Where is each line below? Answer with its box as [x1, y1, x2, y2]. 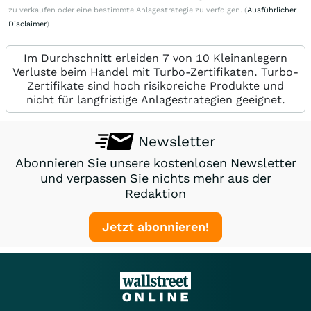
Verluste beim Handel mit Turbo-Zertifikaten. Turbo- [12, 65, 299, 79]
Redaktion [125, 186, 186, 201]
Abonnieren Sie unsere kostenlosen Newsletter [15, 155, 296, 171]
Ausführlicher [247, 6, 296, 15]
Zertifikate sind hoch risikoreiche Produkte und [27, 79, 284, 93]
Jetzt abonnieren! [102, 219, 209, 235]
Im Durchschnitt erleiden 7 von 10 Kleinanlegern [24, 51, 287, 65]
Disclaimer [8, 19, 47, 29]
